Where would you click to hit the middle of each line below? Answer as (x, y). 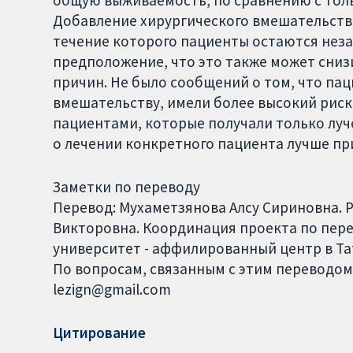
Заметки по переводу (127, 187)
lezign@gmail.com (112, 290)
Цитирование (100, 332)
